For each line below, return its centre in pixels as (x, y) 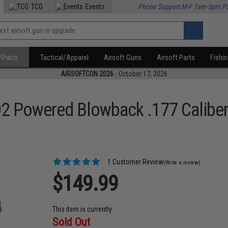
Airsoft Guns (123, 58)
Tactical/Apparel (65, 58)
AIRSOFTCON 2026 (87, 74)
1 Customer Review (135, 162)
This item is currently (82, 209)
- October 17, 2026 (140, 74)
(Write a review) (182, 163)
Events (95, 7)
